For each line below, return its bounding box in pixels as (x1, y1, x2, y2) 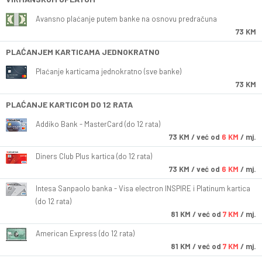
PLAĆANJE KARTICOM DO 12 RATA (6, 99, 133, 110)
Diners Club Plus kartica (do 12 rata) (36, 151, 152, 161)
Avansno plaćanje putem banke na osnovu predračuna (36, 14, 217, 24)
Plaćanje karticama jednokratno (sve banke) (36, 67, 181, 77)
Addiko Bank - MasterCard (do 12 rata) (36, 119, 160, 129)
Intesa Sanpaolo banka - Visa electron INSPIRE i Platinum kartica (36, 184, 250, 194)
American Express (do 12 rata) (36, 229, 135, 239)
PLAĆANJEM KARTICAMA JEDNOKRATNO (6, 47, 160, 57)
